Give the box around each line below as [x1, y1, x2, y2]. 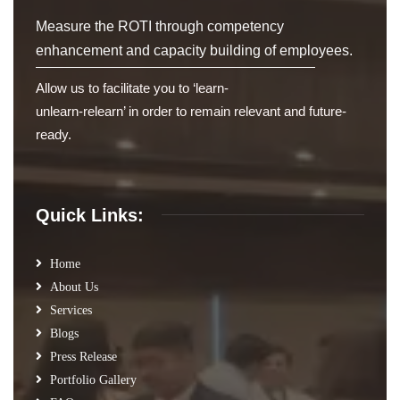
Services [50, 303, 92, 317]
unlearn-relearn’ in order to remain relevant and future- [36, 103, 346, 119]
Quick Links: [36, 204, 144, 225]
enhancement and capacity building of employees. [36, 42, 353, 58]
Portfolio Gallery [50, 372, 137, 387]
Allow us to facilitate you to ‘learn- [36, 79, 229, 96]
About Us [50, 279, 98, 294]
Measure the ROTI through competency [36, 18, 284, 34]
